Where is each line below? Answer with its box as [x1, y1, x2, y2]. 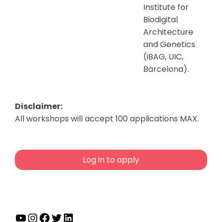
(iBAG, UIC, [143, 51, 183, 62]
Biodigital [143, 13, 178, 25]
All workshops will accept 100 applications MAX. [15, 112, 199, 124]
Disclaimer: [15, 100, 62, 112]
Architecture [143, 26, 193, 38]
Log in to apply [83, 154, 139, 166]
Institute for [143, 1, 189, 13]
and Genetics [143, 38, 195, 50]
